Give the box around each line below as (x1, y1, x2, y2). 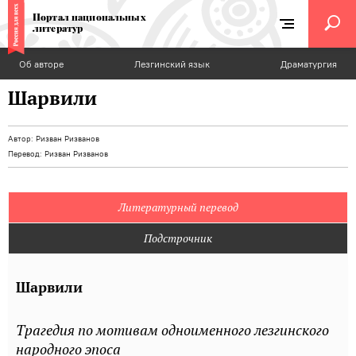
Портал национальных (33, 10, 146, 23)
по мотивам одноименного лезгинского (78, 321, 329, 339)
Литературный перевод (118, 200, 238, 215)
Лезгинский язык (134, 57, 210, 70)
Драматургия (280, 57, 337, 70)
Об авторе (19, 57, 64, 70)
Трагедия (16, 321, 78, 339)
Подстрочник (144, 231, 212, 246)
